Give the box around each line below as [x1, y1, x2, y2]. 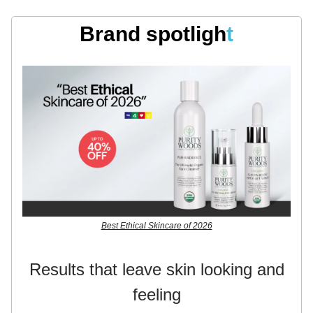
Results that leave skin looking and [29, 259, 284, 279]
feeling [132, 284, 181, 304]
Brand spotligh [80, 22, 226, 45]
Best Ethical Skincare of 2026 [101, 220, 212, 231]
